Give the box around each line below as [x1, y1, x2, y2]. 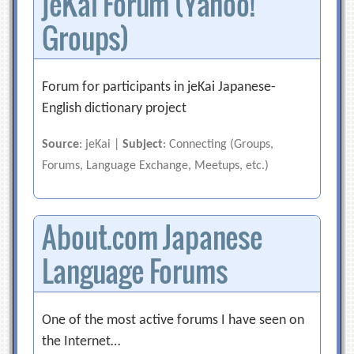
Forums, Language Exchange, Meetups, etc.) [42, 160, 269, 172]
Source [42, 138, 80, 151]
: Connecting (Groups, [163, 138, 274, 151]
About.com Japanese [42, 216, 262, 258]
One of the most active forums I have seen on [42, 313, 305, 328]
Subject [122, 138, 164, 151]
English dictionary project [42, 101, 187, 116]
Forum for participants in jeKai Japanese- [42, 80, 277, 95]
